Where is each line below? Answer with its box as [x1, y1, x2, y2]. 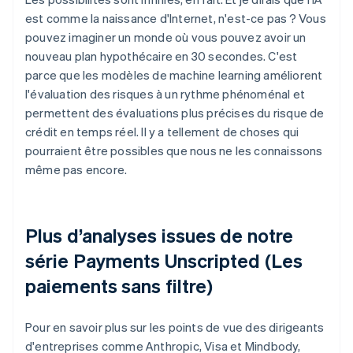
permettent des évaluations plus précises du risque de [25, 104, 325, 121]
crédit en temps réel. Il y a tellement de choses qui [25, 123, 299, 139]
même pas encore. [25, 161, 128, 177]
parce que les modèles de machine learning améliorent [25, 66, 323, 83]
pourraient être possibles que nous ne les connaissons [25, 142, 323, 158]
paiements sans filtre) [25, 273, 214, 298]
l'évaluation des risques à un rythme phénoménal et [25, 85, 306, 102]
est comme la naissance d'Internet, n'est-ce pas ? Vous [25, 9, 326, 26]
